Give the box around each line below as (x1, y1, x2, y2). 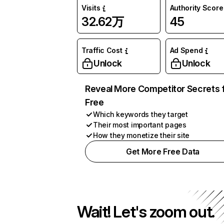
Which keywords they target (93, 110, 188, 118)
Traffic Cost (81, 46, 122, 54)
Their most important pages (93, 120, 186, 129)
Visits (81, 3, 100, 12)
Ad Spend (169, 46, 203, 54)
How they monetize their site (93, 131, 190, 139)
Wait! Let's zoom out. (77, 202, 215, 221)
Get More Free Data (125, 146, 200, 156)
